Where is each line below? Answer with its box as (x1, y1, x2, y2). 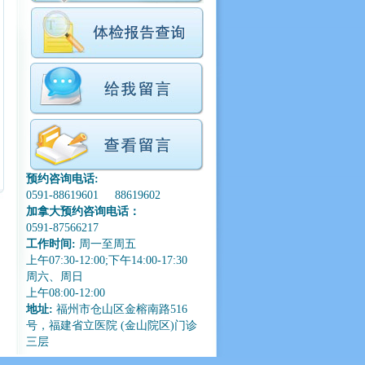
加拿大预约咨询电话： (26, 205, 140, 218)
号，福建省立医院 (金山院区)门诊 (26, 319, 197, 332)
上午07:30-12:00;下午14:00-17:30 (26, 254, 187, 266)
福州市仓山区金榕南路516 (53, 303, 187, 315)
